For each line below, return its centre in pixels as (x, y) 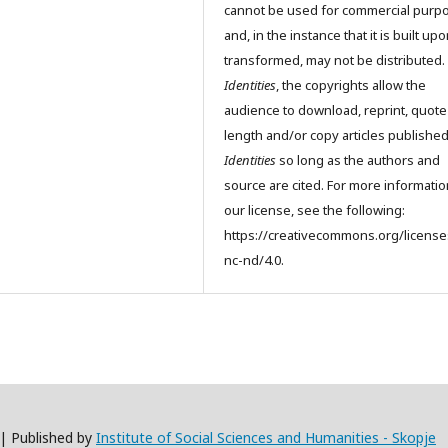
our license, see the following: (314, 210)
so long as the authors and (358, 160)
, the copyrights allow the (351, 85)
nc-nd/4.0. (254, 260)
